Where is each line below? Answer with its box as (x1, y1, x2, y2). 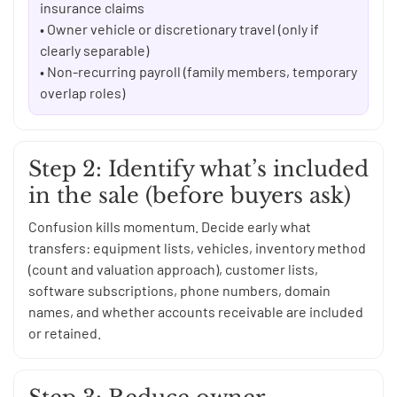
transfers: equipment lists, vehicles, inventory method (28, 239, 366, 257)
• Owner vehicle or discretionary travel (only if (40, 20, 319, 38)
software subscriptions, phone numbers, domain (28, 282, 331, 300)
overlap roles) (40, 84, 125, 102)
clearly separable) (40, 42, 149, 59)
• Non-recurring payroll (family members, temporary (40, 63, 357, 81)
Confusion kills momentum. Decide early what (28, 218, 311, 236)
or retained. (28, 324, 101, 342)
